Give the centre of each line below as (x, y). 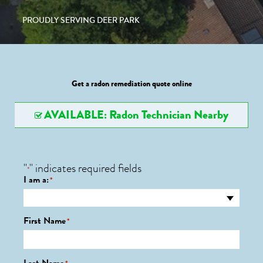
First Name (45, 221)
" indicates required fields (85, 168)
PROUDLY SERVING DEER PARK (81, 20)
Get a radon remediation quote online (131, 84)
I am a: (36, 180)
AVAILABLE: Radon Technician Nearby (136, 115)
